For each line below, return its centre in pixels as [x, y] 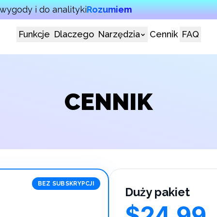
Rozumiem [109, 9]
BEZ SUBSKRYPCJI [66, 184]
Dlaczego [74, 34]
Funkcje [34, 34]
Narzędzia [119, 34]
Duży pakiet [157, 192]
